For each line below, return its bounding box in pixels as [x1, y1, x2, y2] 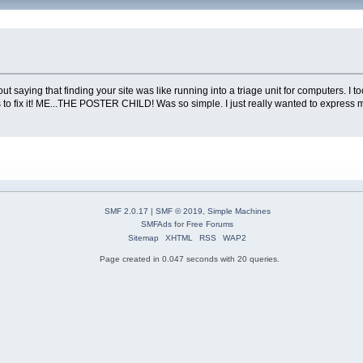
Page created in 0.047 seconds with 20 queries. [99, 254, 280, 263]
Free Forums [186, 219, 234, 228]
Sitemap [128, 233, 160, 242]
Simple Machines [207, 206, 271, 216]
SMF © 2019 [155, 206, 203, 216]
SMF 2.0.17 [104, 206, 148, 216]
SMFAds [141, 219, 173, 228]
